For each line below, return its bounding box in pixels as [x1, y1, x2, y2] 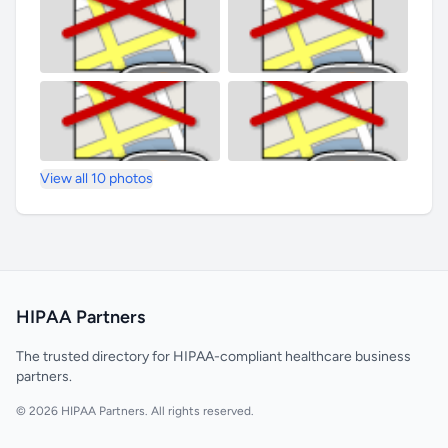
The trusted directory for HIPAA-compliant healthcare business [16, 348, 411, 365]
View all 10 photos [40, 170, 153, 187]
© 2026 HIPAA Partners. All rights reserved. [16, 404, 254, 418]
